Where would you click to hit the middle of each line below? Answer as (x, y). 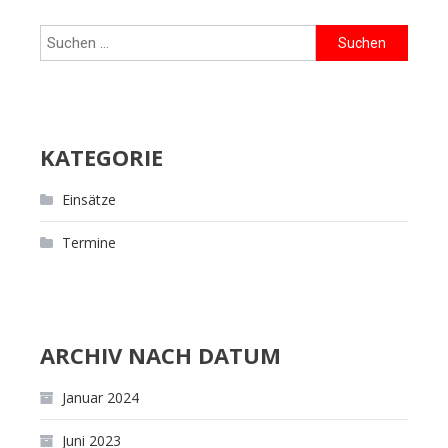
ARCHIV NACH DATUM (160, 355)
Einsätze (89, 200)
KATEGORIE (101, 157)
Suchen (339, 37)
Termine (89, 243)
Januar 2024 (100, 398)
